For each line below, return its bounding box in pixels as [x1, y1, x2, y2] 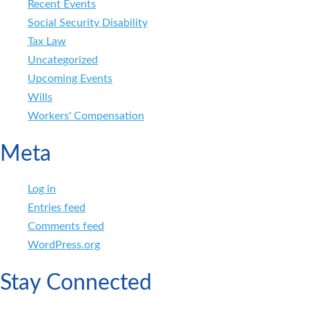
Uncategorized [28, 54, 98, 66]
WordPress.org [28, 239, 100, 250]
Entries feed [28, 201, 86, 213]
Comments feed [28, 220, 104, 232]
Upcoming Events [28, 72, 112, 84]
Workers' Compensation [28, 110, 144, 121]
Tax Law [28, 35, 66, 47]
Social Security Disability [28, 17, 148, 28]
